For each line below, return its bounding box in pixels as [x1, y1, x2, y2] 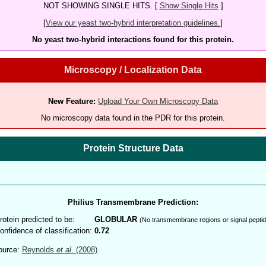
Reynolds [21, 245, 56, 254]
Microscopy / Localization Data [64, 65, 202, 75]
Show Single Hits [159, 1, 218, 11]
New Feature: [48, 96, 96, 106]
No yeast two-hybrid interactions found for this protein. [32, 34, 234, 44]
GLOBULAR [94, 215, 137, 224]
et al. [56, 245, 74, 254]
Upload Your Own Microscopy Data [98, 96, 218, 106]
